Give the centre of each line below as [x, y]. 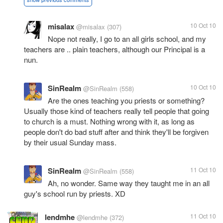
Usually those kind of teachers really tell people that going [116, 111]
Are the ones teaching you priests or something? [126, 100]
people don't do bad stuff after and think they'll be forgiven [116, 132]
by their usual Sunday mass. [70, 142]
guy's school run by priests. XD [75, 193]
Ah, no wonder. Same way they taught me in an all [129, 183]
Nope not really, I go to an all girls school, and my [127, 39]
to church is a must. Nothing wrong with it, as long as [109, 121]
